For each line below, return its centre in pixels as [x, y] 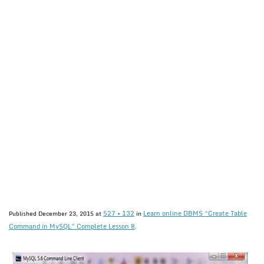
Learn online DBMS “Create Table [195, 213]
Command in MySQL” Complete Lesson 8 [72, 226]
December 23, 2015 [66, 213]
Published [24, 213]
